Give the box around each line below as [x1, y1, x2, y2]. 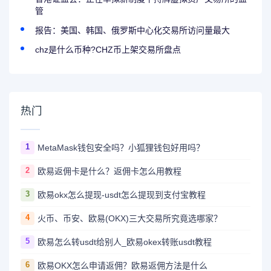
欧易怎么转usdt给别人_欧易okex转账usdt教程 [37, 237, 212, 247]
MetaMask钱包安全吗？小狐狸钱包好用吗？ [37, 143, 204, 153]
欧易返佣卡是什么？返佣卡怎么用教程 [37, 166, 181, 177]
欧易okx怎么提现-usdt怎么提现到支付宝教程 [37, 190, 206, 200]
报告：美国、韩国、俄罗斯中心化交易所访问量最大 [35, 25, 230, 35]
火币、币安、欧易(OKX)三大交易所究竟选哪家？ [37, 214, 222, 224]
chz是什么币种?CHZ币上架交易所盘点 [35, 44, 181, 54]
